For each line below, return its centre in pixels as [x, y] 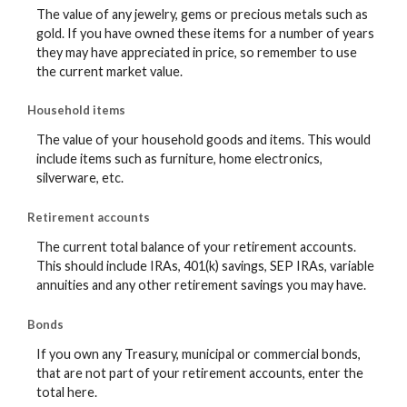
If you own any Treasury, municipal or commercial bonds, [199, 354]
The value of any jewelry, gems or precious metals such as [202, 14]
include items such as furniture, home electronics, [179, 159]
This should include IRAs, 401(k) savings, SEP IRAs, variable [205, 266]
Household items [76, 110]
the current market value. [109, 71]
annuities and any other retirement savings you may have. [201, 285]
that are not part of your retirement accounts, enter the [200, 373]
